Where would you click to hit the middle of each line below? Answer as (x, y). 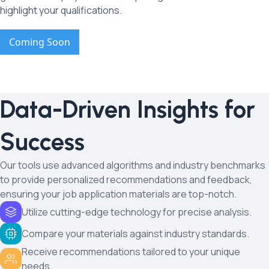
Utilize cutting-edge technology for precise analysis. (137, 212)
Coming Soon (40, 42)
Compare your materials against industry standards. (135, 234)
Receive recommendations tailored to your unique (131, 252)
